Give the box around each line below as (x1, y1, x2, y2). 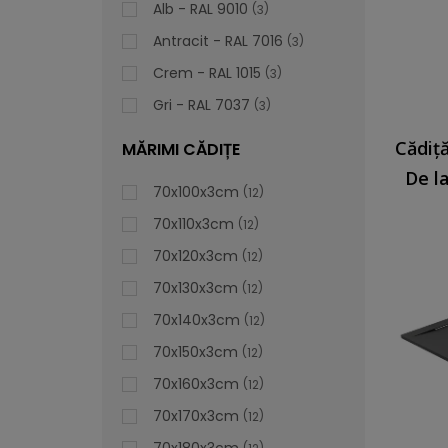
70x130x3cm (153, 278, 238, 298)
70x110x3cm (153, 214, 234, 234)
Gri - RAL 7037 (153, 95, 250, 115)
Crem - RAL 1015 (153, 63, 261, 83)
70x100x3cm (153, 182, 239, 202)
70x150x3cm (153, 342, 238, 362)
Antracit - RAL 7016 (153, 31, 283, 51)
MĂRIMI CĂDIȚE (122, 138, 240, 161)
